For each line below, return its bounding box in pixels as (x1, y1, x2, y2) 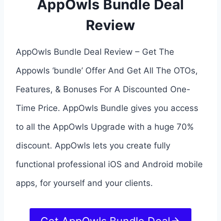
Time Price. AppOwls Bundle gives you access (16, 103, 198, 113)
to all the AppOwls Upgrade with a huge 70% (16, 122, 194, 132)
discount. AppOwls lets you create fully (16, 141, 170, 151)
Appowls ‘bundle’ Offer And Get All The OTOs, (16, 66, 198, 76)
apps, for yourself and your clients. (16, 178, 153, 188)
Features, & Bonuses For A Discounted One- (16, 84, 190, 95)
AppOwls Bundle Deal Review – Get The (16, 47, 174, 57)
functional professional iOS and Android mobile (16, 159, 203, 170)
